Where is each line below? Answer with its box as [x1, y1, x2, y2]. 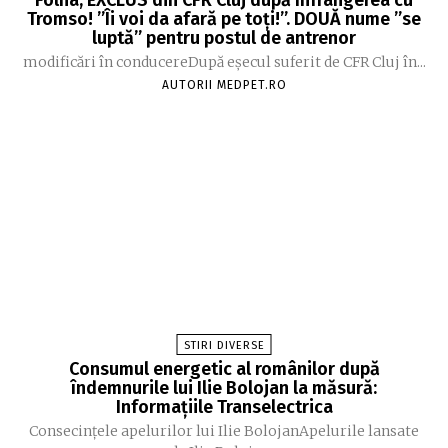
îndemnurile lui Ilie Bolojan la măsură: [71, 376, 377, 399]
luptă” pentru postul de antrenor [92, 27, 356, 50]
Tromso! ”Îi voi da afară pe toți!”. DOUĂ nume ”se [27, 8, 421, 31]
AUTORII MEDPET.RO [161, 78, 287, 93]
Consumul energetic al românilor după [68, 357, 380, 380]
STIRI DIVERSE [183, 338, 265, 352]
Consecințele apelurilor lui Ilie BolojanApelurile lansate [29, 421, 419, 440]
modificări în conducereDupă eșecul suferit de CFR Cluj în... [22, 53, 426, 72]
